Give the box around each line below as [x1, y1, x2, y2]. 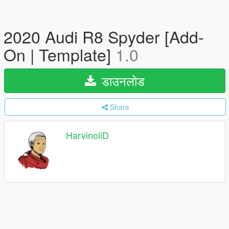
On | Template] [4, 42, 116, 66]
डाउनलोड [98, 72, 145, 89]
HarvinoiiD [66, 128, 109, 142]
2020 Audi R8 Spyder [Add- [4, 25, 204, 48]
